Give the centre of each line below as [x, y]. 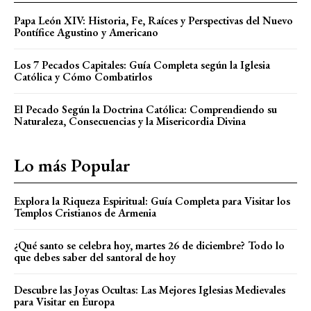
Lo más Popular [72, 165]
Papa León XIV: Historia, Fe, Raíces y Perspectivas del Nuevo [153, 20]
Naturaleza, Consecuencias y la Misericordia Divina [130, 121]
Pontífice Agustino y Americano [86, 32]
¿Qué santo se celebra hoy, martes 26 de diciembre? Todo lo [149, 245]
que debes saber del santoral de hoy [95, 257]
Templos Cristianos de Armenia [85, 212]
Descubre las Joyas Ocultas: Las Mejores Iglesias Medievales [150, 289]
